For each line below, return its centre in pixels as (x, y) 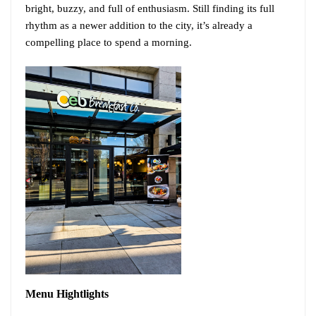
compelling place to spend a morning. (109, 42)
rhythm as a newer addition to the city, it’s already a (139, 25)
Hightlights (83, 294)
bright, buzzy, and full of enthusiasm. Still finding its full (150, 8)
